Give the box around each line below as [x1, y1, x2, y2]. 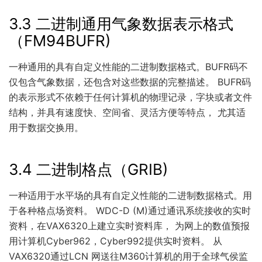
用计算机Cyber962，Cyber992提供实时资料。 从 [9, 235, 222, 247]
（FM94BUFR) [9, 32, 111, 50]
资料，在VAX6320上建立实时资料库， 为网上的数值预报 [9, 219, 250, 232]
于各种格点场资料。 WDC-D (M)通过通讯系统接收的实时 [9, 204, 251, 216]
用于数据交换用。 [9, 122, 84, 134]
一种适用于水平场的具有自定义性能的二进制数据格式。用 [9, 189, 252, 201]
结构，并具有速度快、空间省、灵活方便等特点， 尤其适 [9, 106, 246, 119]
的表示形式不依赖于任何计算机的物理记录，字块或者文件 [9, 91, 252, 104]
